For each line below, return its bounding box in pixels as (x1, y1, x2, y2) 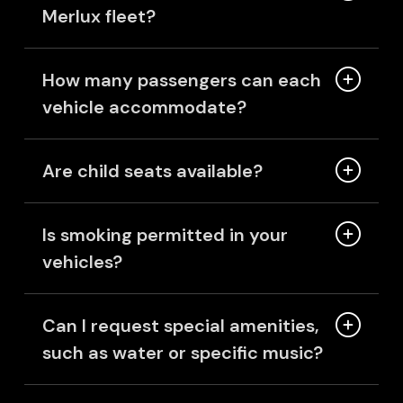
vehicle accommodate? (41, 95, 246, 120)
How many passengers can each (41, 68, 321, 93)
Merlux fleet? (41, 4, 156, 29)
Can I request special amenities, (41, 314, 319, 338)
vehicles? (41, 250, 122, 274)
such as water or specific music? (41, 341, 323, 365)
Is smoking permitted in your (41, 223, 288, 247)
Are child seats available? (41, 159, 263, 184)
